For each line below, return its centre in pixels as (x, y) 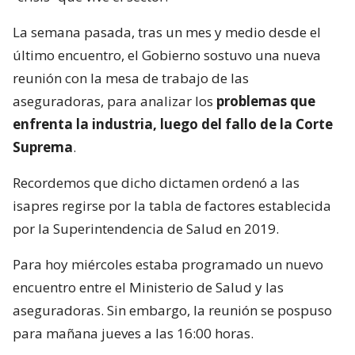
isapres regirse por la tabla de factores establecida (172, 205)
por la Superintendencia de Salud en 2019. (146, 228)
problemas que (266, 101)
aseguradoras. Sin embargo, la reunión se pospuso (172, 310)
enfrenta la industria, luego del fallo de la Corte (173, 124)
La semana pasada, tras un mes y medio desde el (167, 32)
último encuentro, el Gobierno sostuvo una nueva (167, 55)
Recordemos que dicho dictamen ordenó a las (156, 182)
